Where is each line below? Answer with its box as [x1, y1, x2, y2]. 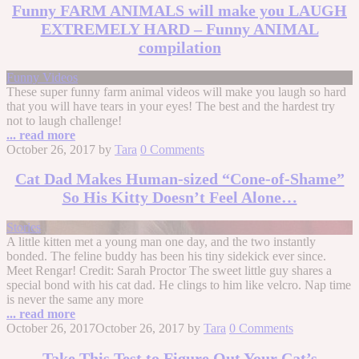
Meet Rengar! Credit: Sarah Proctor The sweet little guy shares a [6, 263, 332, 277]
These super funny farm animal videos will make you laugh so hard [6, 84, 346, 99]
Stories [6, 220, 41, 234]
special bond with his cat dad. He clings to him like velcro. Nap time [6, 277, 351, 292]
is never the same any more [6, 292, 143, 306]
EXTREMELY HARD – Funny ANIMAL [40, 20, 319, 38]
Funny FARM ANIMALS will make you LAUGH [12, 2, 347, 20]
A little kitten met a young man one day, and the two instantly [6, 234, 316, 248]
